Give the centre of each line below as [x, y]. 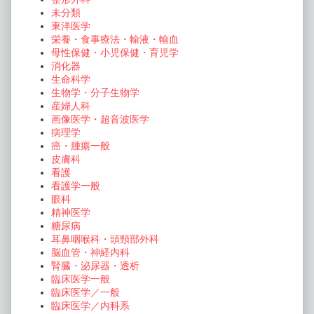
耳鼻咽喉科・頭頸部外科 [105, 240]
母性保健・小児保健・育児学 [115, 53]
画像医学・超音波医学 [100, 120]
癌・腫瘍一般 [81, 146]
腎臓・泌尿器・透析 [95, 266]
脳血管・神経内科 [90, 253]
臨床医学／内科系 [90, 306]
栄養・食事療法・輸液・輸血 [115, 40]
